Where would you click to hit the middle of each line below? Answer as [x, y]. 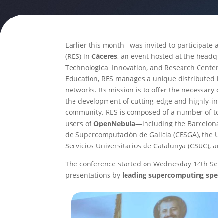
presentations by [94, 175]
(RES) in [79, 56]
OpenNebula [115, 123]
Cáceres [105, 56]
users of [80, 123]
